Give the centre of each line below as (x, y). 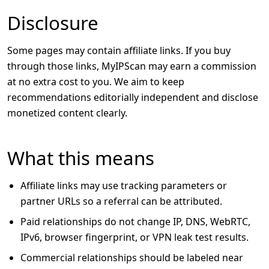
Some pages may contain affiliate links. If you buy (119, 50)
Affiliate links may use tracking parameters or (124, 186)
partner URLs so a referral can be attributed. (121, 201)
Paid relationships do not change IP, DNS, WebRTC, (135, 222)
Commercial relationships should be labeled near (132, 258)
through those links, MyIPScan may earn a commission (132, 66)
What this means (81, 158)
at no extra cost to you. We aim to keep (96, 82)
